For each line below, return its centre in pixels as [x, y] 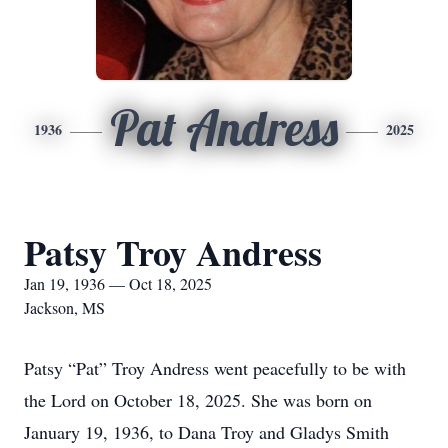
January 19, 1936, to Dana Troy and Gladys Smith [206, 432]
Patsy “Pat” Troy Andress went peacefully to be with [215, 368]
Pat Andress [224, 128]
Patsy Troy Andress [173, 252]
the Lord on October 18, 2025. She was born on [198, 400]
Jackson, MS [64, 307]
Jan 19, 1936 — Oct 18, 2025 [118, 283]
